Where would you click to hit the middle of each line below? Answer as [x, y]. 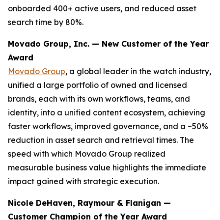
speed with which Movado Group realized [87, 154]
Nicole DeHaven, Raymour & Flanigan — [89, 203]
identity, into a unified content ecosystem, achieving [107, 112]
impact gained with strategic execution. [83, 181]
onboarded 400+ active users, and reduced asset [102, 8]
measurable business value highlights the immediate [107, 167]
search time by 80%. [46, 22]
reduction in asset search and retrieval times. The [101, 140]
